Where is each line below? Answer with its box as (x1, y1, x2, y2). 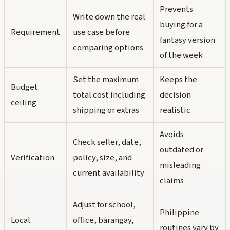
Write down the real (73, 11, 145, 24)
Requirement (11, 26, 60, 39)
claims (160, 175, 184, 187)
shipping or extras (73, 104, 139, 117)
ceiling (11, 97, 36, 109)
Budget (11, 81, 38, 94)
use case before (73, 26, 130, 39)
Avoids (160, 128, 184, 141)
